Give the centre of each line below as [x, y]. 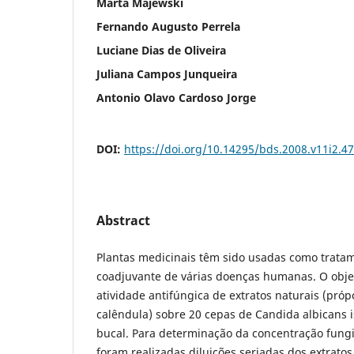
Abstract [123, 220]
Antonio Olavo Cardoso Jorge [176, 97]
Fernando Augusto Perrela [168, 26]
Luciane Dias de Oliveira [161, 50]
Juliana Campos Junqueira [167, 73]
